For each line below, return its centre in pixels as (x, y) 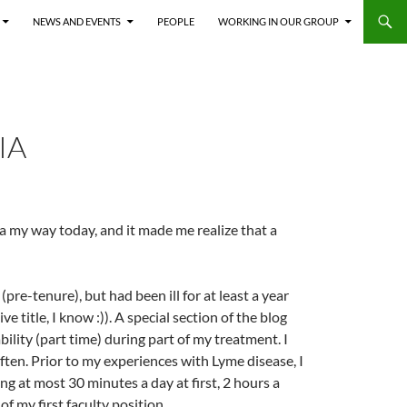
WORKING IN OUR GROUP (278, 21)
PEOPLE (176, 21)
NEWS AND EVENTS (77, 21)
